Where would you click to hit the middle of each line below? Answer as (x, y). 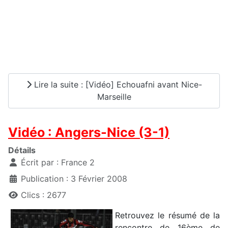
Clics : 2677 (44, 195)
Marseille (114, 97)
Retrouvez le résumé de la (167, 215)
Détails (22, 150)
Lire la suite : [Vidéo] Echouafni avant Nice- (117, 85)
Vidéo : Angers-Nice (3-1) (89, 132)
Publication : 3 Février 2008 (74, 178)
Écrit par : (40, 162)
